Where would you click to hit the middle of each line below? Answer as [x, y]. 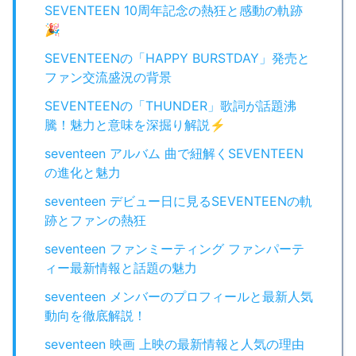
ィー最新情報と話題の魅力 [121, 267]
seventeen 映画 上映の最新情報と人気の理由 [174, 344]
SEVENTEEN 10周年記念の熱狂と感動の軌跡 [174, 10]
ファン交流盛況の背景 [108, 77]
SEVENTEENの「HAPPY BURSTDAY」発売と [177, 58]
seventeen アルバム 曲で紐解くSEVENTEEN [174, 153]
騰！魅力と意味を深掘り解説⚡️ [135, 124]
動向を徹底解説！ [95, 315]
